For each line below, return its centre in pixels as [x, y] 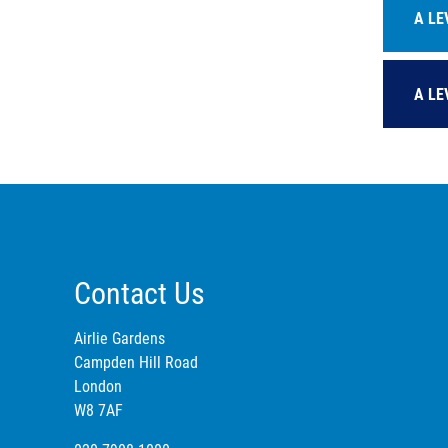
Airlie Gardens [119, 337]
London [98, 385]
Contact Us [139, 292]
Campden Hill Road [136, 361]
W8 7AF [98, 409]
